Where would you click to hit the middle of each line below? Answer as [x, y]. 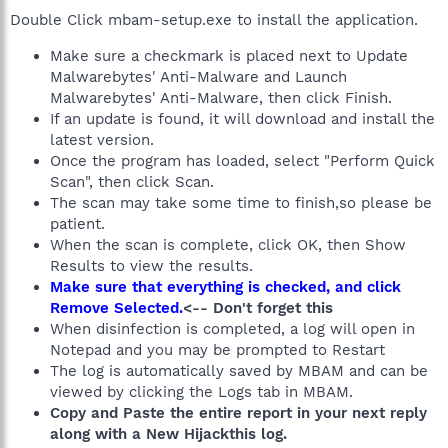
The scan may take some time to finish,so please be [241, 203]
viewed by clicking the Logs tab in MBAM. [201, 392]
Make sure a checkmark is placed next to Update [229, 56]
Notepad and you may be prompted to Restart [217, 350]
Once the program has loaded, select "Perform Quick [242, 161]
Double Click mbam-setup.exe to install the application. [214, 20]
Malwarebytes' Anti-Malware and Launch [198, 77]
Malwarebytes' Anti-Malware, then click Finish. [221, 98]
